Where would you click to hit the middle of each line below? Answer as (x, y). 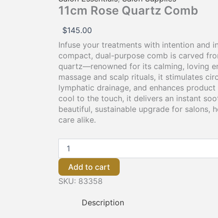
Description (103, 202)
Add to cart (89, 167)
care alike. (77, 119)
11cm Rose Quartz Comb (128, 11)
